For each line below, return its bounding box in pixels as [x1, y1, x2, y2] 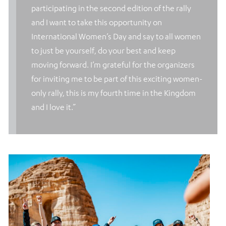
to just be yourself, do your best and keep [31, 46, 176, 55]
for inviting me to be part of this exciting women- [31, 74, 202, 84]
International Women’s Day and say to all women [31, 32, 201, 41]
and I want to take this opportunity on [31, 18, 162, 27]
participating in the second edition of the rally [31, 4, 191, 13]
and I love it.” [31, 102, 76, 112]
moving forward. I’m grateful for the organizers [31, 60, 195, 70]
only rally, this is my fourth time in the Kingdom [31, 88, 196, 98]
